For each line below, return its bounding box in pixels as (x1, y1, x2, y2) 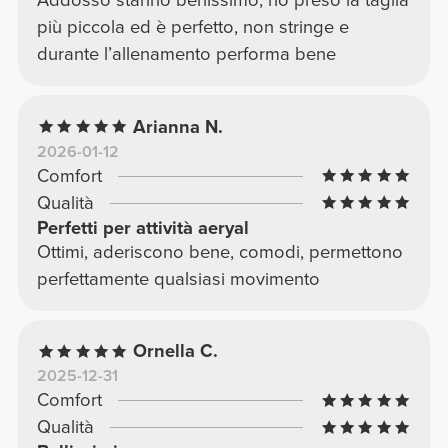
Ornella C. (133, 340, 219, 363)
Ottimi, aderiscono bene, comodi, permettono (36, 240, 403, 263)
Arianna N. (133, 115, 224, 138)
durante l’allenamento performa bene (36, 42, 336, 65)
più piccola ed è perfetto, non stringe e (36, 15, 349, 38)
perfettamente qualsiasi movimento (36, 267, 320, 290)
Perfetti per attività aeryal (36, 216, 249, 239)
